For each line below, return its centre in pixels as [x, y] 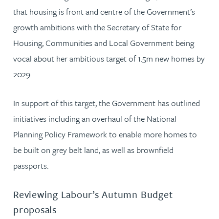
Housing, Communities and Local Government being [104, 43]
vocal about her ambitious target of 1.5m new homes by [109, 58]
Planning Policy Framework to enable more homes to [105, 134]
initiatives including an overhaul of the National [95, 118]
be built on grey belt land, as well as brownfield [93, 150]
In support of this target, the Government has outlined [107, 103]
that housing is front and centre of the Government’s [104, 11]
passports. [31, 165]
